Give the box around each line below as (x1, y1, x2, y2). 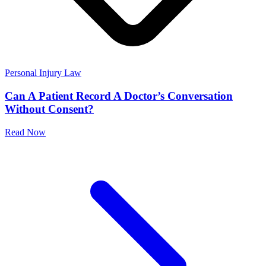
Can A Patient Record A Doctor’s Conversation (5, 90, 233, 103)
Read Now (5, 126, 46, 137)
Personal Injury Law (5, 68, 81, 78)
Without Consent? (5, 103, 94, 116)
